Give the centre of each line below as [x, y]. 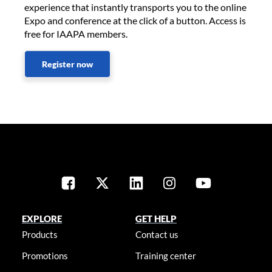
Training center [166, 256]
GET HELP [156, 219]
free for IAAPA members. [76, 34]
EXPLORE [42, 219]
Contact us [157, 235]
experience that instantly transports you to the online [135, 7]
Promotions [45, 256]
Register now [67, 64]
